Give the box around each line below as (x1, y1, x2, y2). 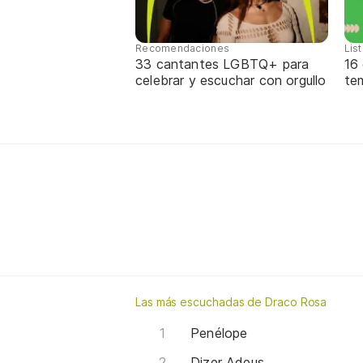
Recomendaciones (135, 41, 230, 54)
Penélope (190, 324, 248, 341)
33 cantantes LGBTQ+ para (135, 55, 310, 72)
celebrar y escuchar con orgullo (135, 71, 327, 88)
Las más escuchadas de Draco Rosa (135, 294, 327, 309)
